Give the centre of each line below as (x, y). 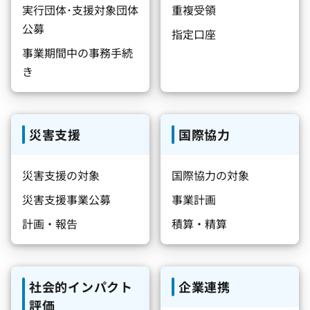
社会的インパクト (81, 286)
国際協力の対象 (210, 175)
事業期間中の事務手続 (77, 53)
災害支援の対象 (61, 175)
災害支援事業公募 (66, 199)
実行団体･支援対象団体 (80, 10)
